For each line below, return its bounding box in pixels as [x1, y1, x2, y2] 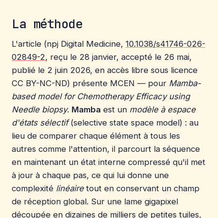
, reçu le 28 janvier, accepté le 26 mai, [45, 52, 192, 62]
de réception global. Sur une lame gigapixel [12, 196, 178, 206]
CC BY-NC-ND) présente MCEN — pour [12, 78, 169, 88]
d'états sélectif [12, 117, 68, 127]
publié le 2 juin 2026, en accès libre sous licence [12, 65, 198, 75]
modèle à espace [129, 104, 196, 114]
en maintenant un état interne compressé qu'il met [12, 157, 205, 167]
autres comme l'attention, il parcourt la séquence [12, 144, 200, 154]
